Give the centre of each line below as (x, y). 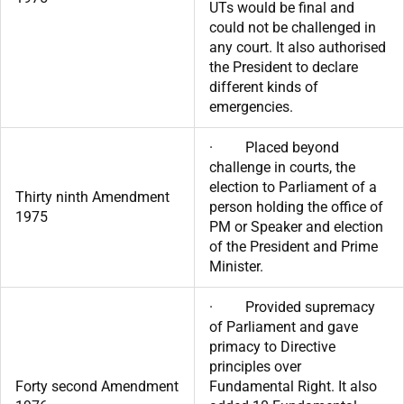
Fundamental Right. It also (293, 386)
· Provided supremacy (292, 307)
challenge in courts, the (282, 167)
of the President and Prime (294, 246)
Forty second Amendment (97, 386)
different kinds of (264, 87)
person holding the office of (296, 207)
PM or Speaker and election (296, 226)
